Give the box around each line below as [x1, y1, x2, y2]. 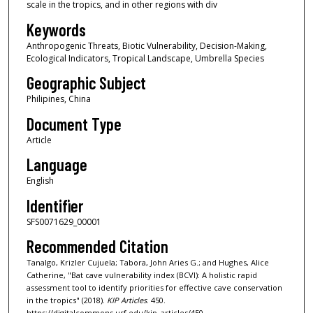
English [26, 175, 54, 187]
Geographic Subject [26, 73, 146, 94]
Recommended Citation [26, 235, 168, 256]
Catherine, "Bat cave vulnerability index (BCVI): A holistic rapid [26, 269, 257, 280]
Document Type [26, 113, 122, 134]
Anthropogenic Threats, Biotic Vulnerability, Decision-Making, [26, 39, 267, 52]
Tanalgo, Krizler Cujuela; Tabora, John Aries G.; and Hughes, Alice [26, 256, 269, 268]
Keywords [26, 19, 86, 40]
